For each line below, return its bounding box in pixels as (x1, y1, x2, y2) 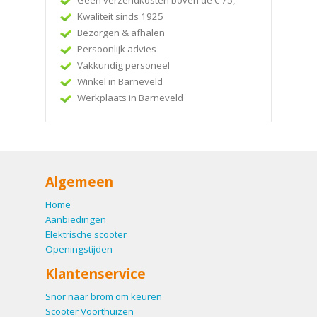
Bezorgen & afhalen (77, 26, 165, 40)
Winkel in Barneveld (77, 75, 163, 88)
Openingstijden (45, 243, 113, 256)
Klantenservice (45, 264, 146, 282)
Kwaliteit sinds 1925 (77, 10, 163, 23)
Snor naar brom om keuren (45, 290, 162, 304)
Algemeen (45, 172, 113, 190)
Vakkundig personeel (77, 59, 170, 72)
